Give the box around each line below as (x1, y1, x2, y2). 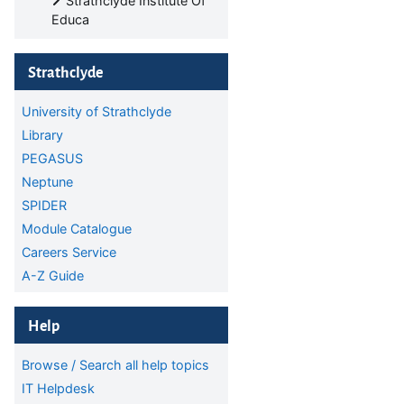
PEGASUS (22, 151, 83, 166)
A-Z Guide (22, 268, 84, 283)
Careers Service (22, 244, 116, 260)
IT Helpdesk (22, 381, 95, 396)
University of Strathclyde (22, 104, 171, 119)
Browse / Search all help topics (22, 357, 209, 372)
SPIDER (22, 197, 67, 213)
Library (22, 127, 63, 142)
